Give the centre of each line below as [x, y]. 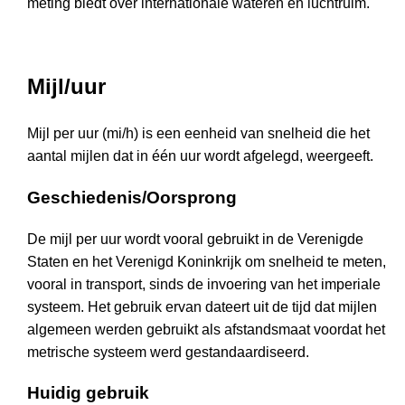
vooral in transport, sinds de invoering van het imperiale [204, 284]
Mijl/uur [66, 87]
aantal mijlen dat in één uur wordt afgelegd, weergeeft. [200, 156]
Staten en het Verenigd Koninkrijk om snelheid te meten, [207, 261]
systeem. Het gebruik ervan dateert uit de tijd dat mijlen [202, 306]
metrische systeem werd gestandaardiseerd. [168, 352]
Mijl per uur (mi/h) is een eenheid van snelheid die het [198, 134]
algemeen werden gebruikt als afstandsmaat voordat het [206, 329]
